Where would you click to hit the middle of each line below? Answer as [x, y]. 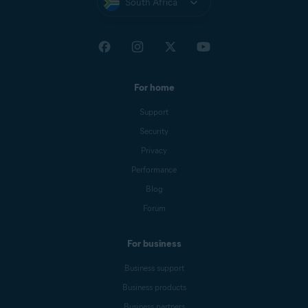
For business [154, 244]
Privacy [154, 151]
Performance [154, 170]
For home [154, 88]
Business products [154, 287]
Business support [154, 268]
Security [154, 131]
